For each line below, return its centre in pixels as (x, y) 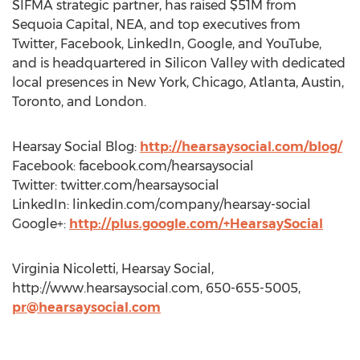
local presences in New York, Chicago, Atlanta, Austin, (178, 82)
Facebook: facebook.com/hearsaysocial (133, 166)
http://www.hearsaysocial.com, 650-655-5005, (156, 288)
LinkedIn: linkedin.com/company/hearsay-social (162, 205)
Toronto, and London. (79, 102)
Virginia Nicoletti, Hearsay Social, (113, 269)
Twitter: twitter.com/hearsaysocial (116, 185)
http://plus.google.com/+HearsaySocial (196, 224)
